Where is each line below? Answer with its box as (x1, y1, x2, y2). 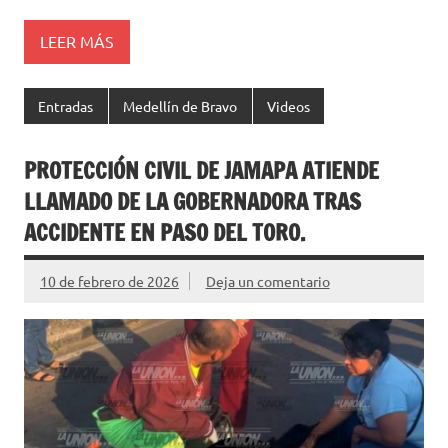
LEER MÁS (40, 31, 114, 52)
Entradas (38, 96, 94, 115)
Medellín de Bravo (123, 96, 238, 115)
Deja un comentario (205, 272, 330, 291)
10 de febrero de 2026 (40, 272, 179, 291)
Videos (266, 96, 310, 115)
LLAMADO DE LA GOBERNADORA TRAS (24, 186, 361, 218)
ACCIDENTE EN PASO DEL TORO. (24, 217, 305, 249)
